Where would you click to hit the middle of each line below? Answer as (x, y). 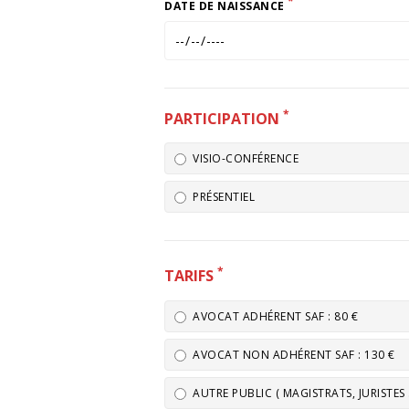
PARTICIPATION (224, 119)
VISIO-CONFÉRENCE (246, 159)
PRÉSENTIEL (224, 197)
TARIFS (191, 276)
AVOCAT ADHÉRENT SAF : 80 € (275, 316)
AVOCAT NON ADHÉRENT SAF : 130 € (294, 354)
